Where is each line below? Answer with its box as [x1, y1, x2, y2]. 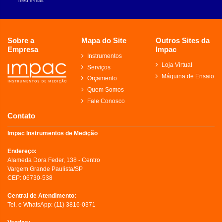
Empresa [7, 45, 38, 54]
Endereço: [7, 147, 37, 155]
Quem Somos [87, 86, 124, 94]
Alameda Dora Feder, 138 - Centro [7, 156, 100, 164]
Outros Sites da [155, 36, 210, 45]
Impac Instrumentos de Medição [7, 129, 98, 137]
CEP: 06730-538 [7, 174, 53, 181]
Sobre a [7, 36, 34, 45]
